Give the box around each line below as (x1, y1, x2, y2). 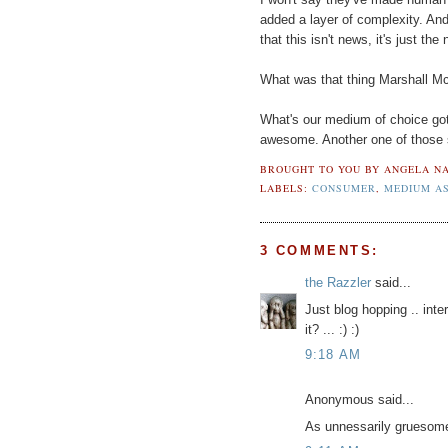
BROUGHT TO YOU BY (259, 161, 384, 176)
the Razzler (304, 275, 371, 291)
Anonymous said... (304, 392, 414, 408)
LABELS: (259, 180, 312, 195)
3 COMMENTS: (259, 243, 380, 259)
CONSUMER (311, 180, 376, 195)
